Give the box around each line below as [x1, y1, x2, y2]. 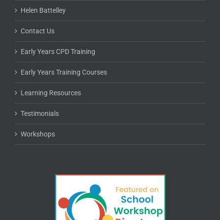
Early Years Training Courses [21, 67, 107, 75]
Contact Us [21, 26, 55, 34]
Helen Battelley [21, 5, 66, 13]
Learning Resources [21, 87, 81, 96]
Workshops [21, 129, 55, 137]
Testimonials [21, 108, 59, 116]
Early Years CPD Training [21, 46, 95, 55]
